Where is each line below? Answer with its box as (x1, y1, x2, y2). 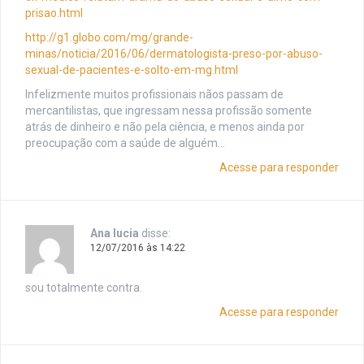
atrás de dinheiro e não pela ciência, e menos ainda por (25, 120, 305, 134)
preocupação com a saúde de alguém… (25, 136, 225, 150)
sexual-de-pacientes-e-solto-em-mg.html (25, 63, 238, 77)
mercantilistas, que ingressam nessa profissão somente (25, 104, 312, 118)
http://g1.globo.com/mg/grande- (25, 31, 193, 45)
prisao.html (25, 6, 83, 20)
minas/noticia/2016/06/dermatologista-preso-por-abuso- (25, 47, 323, 61)
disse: (141, 227, 171, 240)
